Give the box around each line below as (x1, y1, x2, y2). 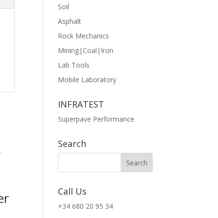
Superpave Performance (58, 114, 135, 124)
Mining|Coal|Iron (58, 46, 114, 55)
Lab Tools (58, 60, 90, 70)
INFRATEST (58, 98, 105, 110)
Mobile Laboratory (58, 75, 117, 84)
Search (58, 138, 87, 149)
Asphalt (58, 17, 82, 26)
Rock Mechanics (58, 31, 109, 40)
